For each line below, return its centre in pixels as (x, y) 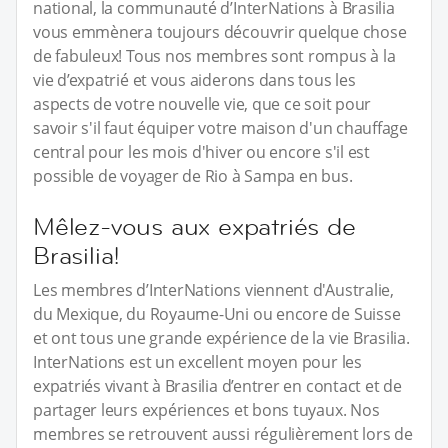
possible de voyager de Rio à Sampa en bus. (193, 175)
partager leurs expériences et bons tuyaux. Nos (206, 409)
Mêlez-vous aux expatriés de (194, 226)
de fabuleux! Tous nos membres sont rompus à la (214, 55)
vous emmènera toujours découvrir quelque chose (220, 31)
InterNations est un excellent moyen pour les (197, 361)
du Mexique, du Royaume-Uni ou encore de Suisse (217, 313)
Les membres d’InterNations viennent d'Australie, (213, 289)
